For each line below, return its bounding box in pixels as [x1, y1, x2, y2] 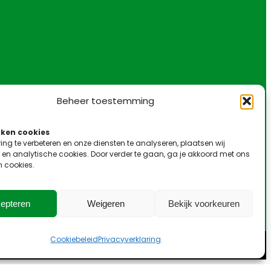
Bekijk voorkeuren [168, 198, 240, 209]
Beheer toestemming [57, 94, 155, 107]
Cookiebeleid [50, 234, 99, 244]
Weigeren [87, 198, 125, 209]
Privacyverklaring [98, 234, 162, 244]
